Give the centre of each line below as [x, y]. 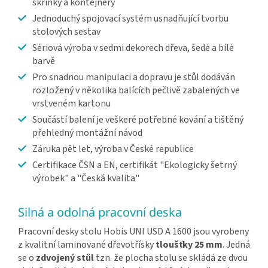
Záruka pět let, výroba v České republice [113, 149]
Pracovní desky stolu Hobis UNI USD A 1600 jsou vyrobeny [133, 232]
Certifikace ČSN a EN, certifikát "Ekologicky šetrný [135, 165]
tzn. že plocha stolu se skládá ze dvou [171, 258]
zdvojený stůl [65, 258]
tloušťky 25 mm [189, 245]
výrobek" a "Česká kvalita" [86, 179]
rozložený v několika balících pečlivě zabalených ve [136, 91]
